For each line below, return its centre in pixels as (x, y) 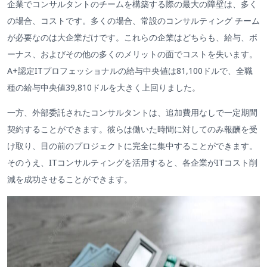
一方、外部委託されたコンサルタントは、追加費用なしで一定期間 (132, 112)
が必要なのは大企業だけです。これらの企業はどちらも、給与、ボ (132, 37)
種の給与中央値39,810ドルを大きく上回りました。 (104, 87)
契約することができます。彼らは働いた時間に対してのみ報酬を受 (132, 129)
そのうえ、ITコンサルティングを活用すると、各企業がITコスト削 (132, 162)
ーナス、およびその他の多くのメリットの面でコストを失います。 (132, 54)
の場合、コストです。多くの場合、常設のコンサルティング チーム (133, 20)
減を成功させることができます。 (70, 179)
